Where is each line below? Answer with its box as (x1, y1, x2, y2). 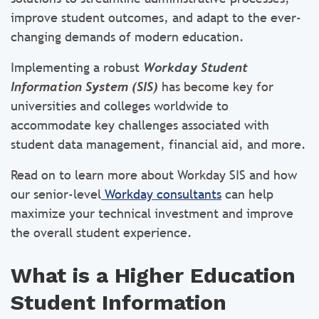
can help (221, 187, 273, 202)
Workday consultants (105, 187, 221, 202)
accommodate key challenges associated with (11, 117, 269, 132)
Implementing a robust (11, 60, 143, 75)
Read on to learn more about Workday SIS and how (11, 167, 297, 182)
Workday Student (143, 60, 248, 75)
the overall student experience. (11, 225, 192, 240)
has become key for (158, 79, 273, 94)
